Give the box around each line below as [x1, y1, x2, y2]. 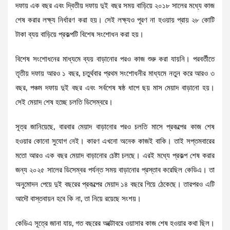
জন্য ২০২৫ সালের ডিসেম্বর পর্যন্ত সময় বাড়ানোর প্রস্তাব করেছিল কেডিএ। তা [15, 166, 215, 175]
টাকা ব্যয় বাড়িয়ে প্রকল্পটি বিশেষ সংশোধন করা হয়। [15, 31, 144, 39]
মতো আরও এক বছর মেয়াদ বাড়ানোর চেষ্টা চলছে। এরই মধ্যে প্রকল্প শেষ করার [15, 152, 215, 160]
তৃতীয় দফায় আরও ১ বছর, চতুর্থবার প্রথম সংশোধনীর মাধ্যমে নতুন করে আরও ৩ [15, 70, 215, 78]
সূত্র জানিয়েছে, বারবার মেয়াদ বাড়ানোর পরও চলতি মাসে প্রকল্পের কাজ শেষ [15, 123, 215, 131]
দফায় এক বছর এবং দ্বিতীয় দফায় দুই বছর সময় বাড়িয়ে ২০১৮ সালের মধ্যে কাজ [15, 2, 215, 10]
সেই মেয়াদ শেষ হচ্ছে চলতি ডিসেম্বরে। [15, 99, 113, 107]
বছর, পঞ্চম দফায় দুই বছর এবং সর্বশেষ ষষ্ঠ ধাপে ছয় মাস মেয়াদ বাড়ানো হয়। [15, 84, 215, 92]
